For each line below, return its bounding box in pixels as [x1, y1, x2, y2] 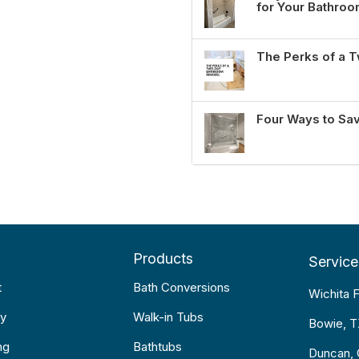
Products [132, 250, 193, 267]
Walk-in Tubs [132, 309, 204, 325]
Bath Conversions [132, 280, 230, 295]
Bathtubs [132, 339, 182, 354]
